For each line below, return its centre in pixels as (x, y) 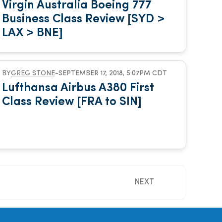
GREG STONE (33, 74)
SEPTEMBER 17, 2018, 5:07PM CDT (112, 74)
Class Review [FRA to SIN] (72, 102)
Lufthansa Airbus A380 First (78, 88)
